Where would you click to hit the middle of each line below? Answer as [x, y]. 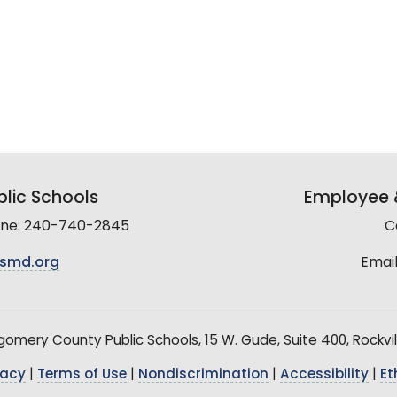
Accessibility [324, 375]
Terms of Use [82, 375]
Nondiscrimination [203, 375]
